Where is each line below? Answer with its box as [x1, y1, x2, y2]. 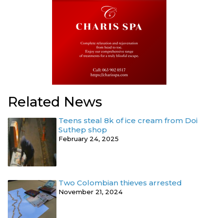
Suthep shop [58, 125, 107, 135]
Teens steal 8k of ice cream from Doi [58, 116, 198, 126]
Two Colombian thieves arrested [58, 178, 182, 188]
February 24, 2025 [58, 135, 119, 143]
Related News [8, 93, 102, 110]
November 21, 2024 [58, 188, 123, 196]
